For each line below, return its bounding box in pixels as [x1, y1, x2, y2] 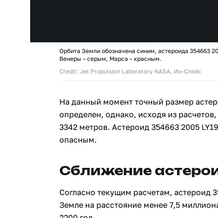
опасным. [59, 135, 97, 145]
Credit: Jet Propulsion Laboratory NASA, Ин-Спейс [59, 68, 201, 75]
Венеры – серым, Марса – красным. [59, 55, 162, 62]
